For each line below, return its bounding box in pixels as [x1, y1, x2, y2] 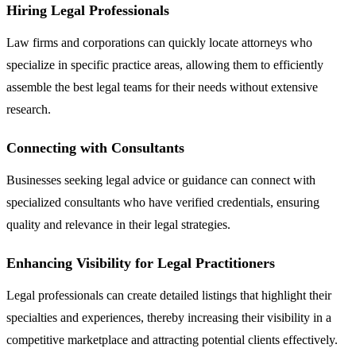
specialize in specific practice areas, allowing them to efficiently [6, 57, 323, 72]
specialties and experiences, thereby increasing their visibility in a [6, 310, 331, 324]
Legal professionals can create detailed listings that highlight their [6, 288, 331, 302]
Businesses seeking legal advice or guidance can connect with [6, 172, 315, 187]
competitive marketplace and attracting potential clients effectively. [6, 332, 338, 346]
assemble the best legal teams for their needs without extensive [6, 79, 318, 94]
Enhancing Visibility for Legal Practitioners [6, 254, 275, 271]
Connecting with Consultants [6, 139, 184, 156]
